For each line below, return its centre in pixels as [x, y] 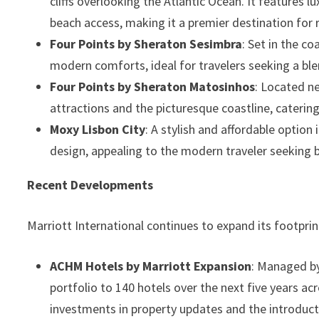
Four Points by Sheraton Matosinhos [153, 87]
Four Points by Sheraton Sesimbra [146, 44]
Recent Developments [90, 185]
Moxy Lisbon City [98, 129]
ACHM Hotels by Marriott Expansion [151, 266]
